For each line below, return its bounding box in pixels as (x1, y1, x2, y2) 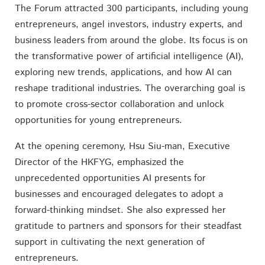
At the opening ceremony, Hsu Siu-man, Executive (14, 139, 230, 153)
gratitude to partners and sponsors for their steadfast (14, 219, 242, 233)
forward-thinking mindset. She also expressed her (14, 203, 226, 217)
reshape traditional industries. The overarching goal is (14, 82, 245, 96)
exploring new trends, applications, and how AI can (14, 66, 232, 80)
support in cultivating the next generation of (14, 235, 205, 249)
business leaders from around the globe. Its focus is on (14, 34, 248, 48)
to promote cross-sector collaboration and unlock (14, 98, 224, 112)
